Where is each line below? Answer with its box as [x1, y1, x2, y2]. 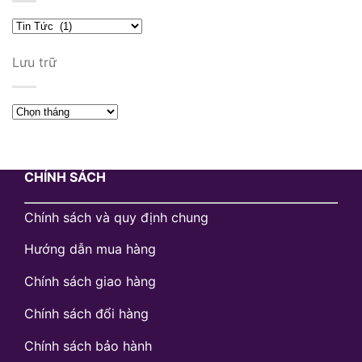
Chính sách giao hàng [24, 273, 156, 290]
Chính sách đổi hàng [24, 305, 149, 322]
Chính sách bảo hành [24, 337, 152, 354]
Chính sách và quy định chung [24, 208, 208, 225]
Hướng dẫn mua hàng [24, 241, 156, 258]
